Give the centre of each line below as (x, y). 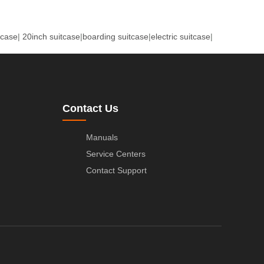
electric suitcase (181, 36)
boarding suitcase (115, 36)
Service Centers (116, 154)
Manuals (102, 137)
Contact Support (116, 170)
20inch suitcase (51, 36)
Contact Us (90, 108)
